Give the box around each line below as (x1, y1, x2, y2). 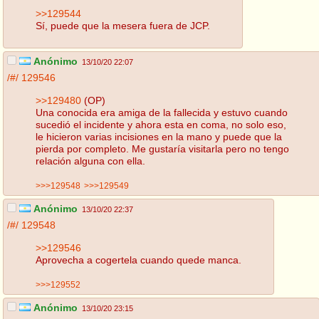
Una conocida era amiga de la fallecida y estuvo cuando (36, 106, 288, 118)
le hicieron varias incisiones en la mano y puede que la (36, 130, 282, 142)
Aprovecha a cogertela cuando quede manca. (36, 253, 241, 266)
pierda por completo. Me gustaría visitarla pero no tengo (36, 142, 289, 155)
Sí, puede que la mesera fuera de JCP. (36, 19, 210, 31)
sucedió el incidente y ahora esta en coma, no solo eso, (36, 118, 286, 130)
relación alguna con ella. (36, 155, 145, 167)
